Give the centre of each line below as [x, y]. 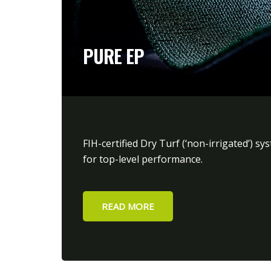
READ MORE [128, 206]
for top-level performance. [143, 159]
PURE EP [113, 56]
